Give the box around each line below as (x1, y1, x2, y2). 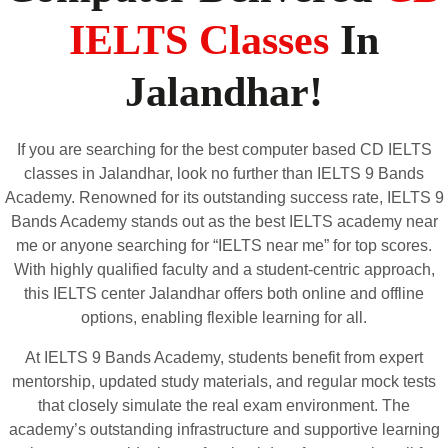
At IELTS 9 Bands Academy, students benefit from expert (25, 348, 423, 366)
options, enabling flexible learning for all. (81, 308, 367, 326)
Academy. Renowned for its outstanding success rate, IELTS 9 (4, 188, 444, 206)
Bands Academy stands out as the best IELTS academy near (10, 212, 438, 230)
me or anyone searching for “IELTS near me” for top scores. (16, 236, 432, 254)
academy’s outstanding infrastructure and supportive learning (8, 420, 440, 438)
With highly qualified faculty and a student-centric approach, (13, 260, 435, 278)
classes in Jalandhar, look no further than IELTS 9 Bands (24, 164, 424, 182)
